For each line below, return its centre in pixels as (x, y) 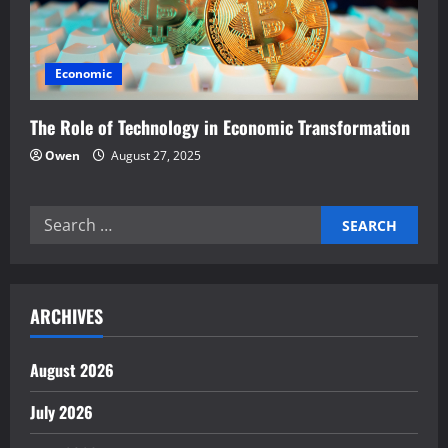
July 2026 (61, 412)
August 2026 (72, 370)
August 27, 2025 (154, 156)
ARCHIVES (66, 316)
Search (56, 218)
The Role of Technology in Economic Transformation (220, 127)
